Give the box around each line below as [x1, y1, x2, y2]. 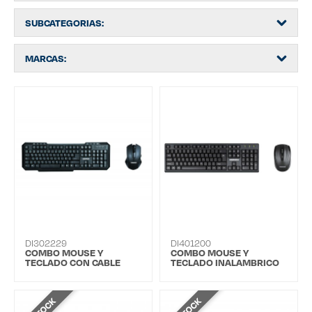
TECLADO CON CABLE [25, 256, 120, 269]
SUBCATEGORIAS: [25, 17, 104, 29]
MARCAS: [25, 52, 66, 65]
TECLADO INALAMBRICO [171, 256, 279, 269]
